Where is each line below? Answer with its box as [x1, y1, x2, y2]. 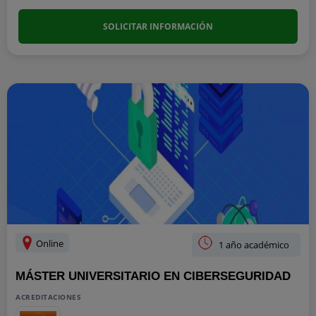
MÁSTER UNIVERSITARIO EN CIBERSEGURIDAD [16, 269, 291, 283]
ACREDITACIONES [16, 292, 81, 302]
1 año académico [219, 238, 289, 251]
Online [34, 237, 63, 250]
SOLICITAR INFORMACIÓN [103, 20, 213, 32]
